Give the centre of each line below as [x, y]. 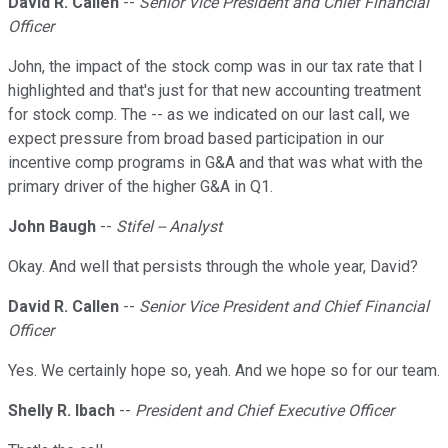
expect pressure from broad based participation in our [196, 139]
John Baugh [52, 227]
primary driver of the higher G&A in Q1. [140, 187]
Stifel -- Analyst [169, 227]
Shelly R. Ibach [61, 411]
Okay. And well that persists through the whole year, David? [213, 267]
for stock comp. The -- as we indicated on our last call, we [209, 115]
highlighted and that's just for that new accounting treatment [214, 91]
